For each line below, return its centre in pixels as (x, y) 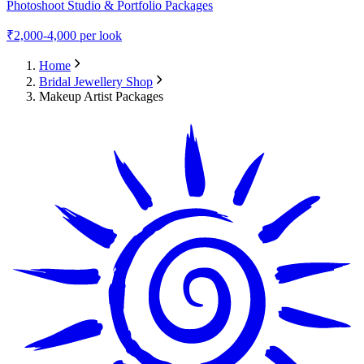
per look (99, 35)
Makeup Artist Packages (101, 96)
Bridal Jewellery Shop (96, 81)
